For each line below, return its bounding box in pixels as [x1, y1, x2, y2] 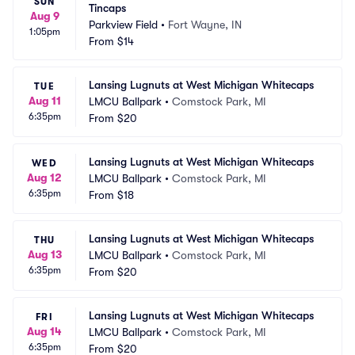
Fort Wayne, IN [168, 18, 242, 31]
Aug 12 [27, 171, 62, 184]
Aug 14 [27, 325, 62, 338]
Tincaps [89, 2, 126, 14]
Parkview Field [89, 18, 158, 31]
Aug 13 [27, 248, 62, 261]
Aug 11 [28, 94, 61, 107]
